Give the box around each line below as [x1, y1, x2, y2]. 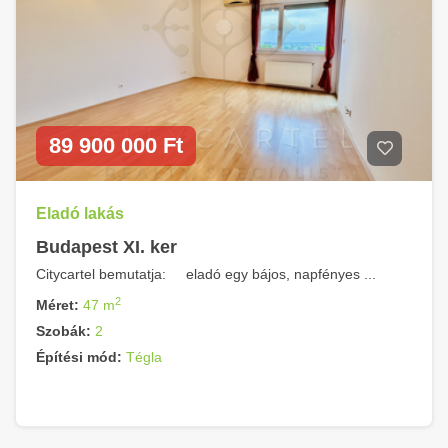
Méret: [36, 297, 79, 313]
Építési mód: [36, 349, 122, 365]
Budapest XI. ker [36, 237, 177, 257]
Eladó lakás [36, 205, 124, 222]
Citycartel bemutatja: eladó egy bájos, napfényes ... [36, 266, 376, 282]
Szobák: [36, 323, 91, 339]
